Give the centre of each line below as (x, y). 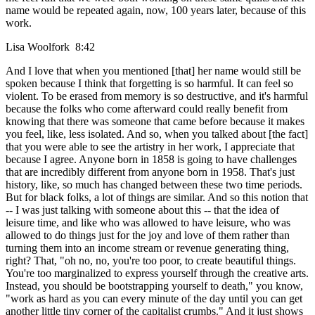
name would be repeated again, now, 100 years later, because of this (156, 11)
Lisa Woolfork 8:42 (53, 47)
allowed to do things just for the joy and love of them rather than (148, 236)
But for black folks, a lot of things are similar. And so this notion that (157, 198)
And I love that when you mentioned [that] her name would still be (153, 71)
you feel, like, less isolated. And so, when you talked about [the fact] (157, 134)
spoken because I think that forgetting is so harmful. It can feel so (149, 84)
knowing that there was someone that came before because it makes (155, 122)
